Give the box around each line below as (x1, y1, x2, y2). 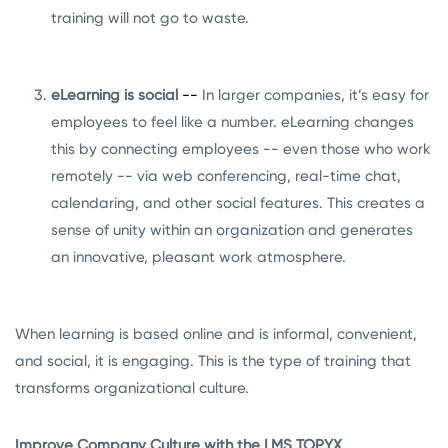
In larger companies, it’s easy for (202, 86, 429, 105)
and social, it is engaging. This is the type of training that (15, 352, 411, 371)
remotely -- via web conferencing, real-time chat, (51, 167, 401, 186)
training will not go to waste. (51, 9, 249, 28)
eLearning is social (51, 86, 178, 105)
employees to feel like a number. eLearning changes (51, 113, 414, 132)
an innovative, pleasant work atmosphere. (51, 248, 346, 267)
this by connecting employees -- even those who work (51, 140, 431, 159)
